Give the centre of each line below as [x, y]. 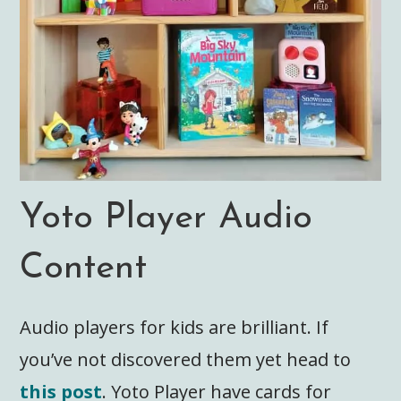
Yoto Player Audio [166, 219]
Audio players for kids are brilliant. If [175, 328]
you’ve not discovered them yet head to [186, 360]
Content [84, 269]
